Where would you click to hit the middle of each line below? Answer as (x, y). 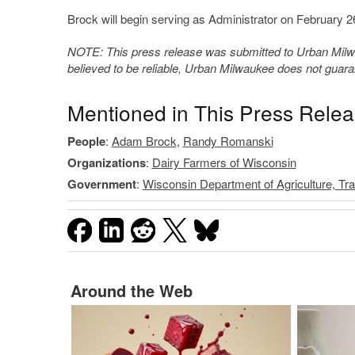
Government (101, 183)
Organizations (106, 162)
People (86, 141)
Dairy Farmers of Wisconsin (224, 162)
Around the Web (131, 291)
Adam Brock (144, 140)
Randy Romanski (228, 140)
